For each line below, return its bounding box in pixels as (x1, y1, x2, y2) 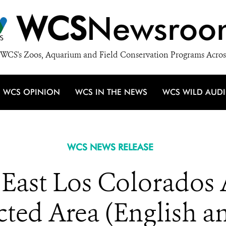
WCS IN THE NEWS (75, 87, 147, 97)
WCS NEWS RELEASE (67, 142, 153, 152)
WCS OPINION (3, 87, 60, 97)
